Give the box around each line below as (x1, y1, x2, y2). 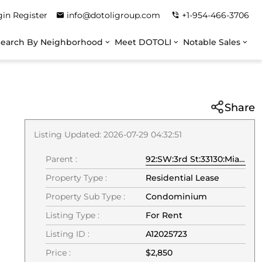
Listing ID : (46, 229, 89, 239)
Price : (46, 247, 71, 258)
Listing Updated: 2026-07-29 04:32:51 (34, 129, 182, 140)
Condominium (146, 191, 207, 202)
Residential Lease (146, 173, 219, 183)
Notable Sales (182, 37, 240, 47)
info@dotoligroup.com (66, 10, 160, 20)
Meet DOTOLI (114, 37, 171, 47)
